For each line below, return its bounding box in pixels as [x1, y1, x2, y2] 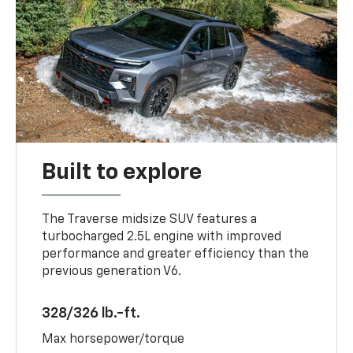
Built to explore [42, 161, 203, 184]
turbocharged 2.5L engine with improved [42, 230, 282, 243]
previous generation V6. [42, 265, 182, 278]
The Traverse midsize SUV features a [42, 213, 258, 226]
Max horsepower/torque [42, 333, 185, 346]
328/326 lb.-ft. [42, 306, 141, 321]
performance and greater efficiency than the [42, 247, 310, 261]
